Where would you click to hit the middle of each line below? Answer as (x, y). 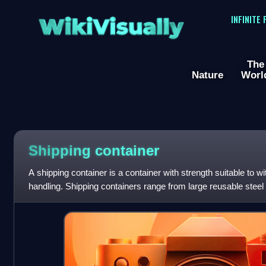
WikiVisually (111, 23)
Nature (208, 75)
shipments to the (60, 200)
